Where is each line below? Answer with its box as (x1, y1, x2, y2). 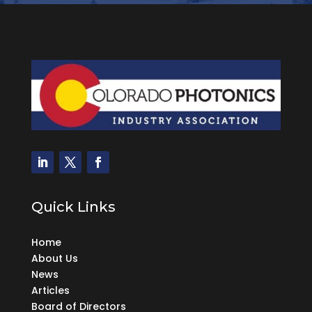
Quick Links (31, 198, 116, 215)
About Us (31, 251, 78, 265)
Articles (31, 283, 70, 297)
